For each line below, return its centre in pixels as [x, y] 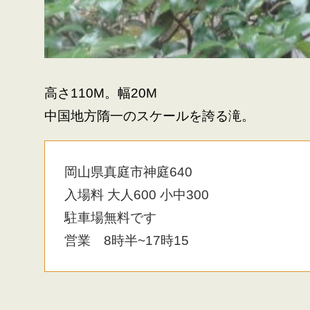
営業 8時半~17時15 [127, 241]
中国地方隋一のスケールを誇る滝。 [149, 116]
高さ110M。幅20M [101, 93]
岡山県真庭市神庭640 [129, 172]
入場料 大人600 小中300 [137, 195]
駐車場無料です [111, 218]
